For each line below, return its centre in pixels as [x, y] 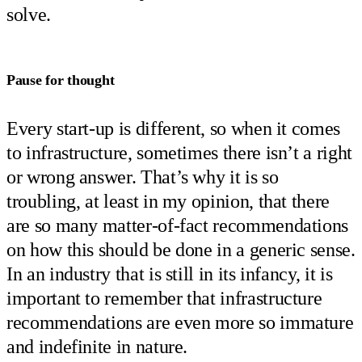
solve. [29, 14]
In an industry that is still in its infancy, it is [170, 274]
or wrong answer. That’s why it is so [143, 177]
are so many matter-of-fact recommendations [178, 225]
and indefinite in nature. [97, 346]
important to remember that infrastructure [164, 298]
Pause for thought [61, 80]
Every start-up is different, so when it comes [173, 128]
